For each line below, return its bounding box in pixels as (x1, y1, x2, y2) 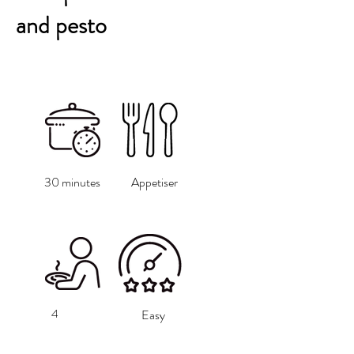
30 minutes (44, 173, 100, 191)
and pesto (16, 9, 107, 42)
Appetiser (130, 173, 178, 191)
